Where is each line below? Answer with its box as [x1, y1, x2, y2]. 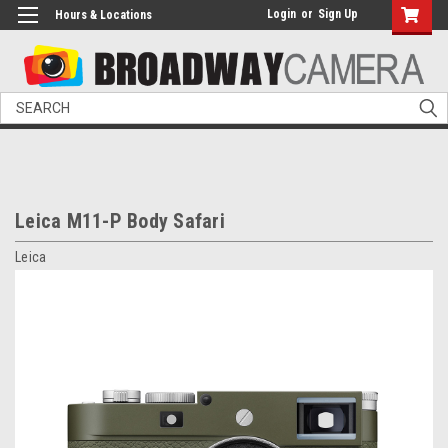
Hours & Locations [55, 8, 152, 22]
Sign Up [318, 7, 358, 21]
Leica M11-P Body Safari [15, 209, 225, 234]
